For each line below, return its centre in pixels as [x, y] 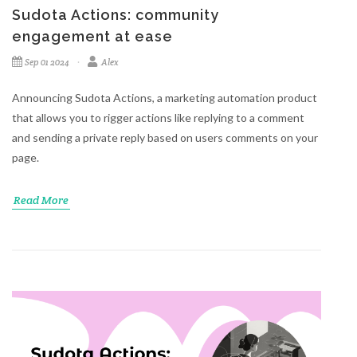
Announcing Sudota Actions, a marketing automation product [165, 98]
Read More [41, 200]
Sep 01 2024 [47, 63]
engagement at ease [92, 37]
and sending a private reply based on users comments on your [165, 138]
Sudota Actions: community [116, 15]
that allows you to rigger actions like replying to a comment [158, 118]
